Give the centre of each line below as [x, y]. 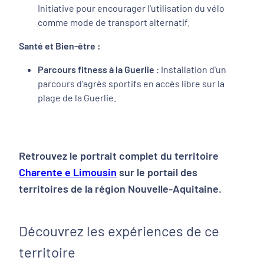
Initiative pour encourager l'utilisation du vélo [131, 8]
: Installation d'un [190, 69]
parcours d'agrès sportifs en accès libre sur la [131, 83]
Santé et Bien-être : [60, 46]
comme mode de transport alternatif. [114, 22]
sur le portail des [157, 172]
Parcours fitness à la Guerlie [96, 69]
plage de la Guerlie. [77, 98]
